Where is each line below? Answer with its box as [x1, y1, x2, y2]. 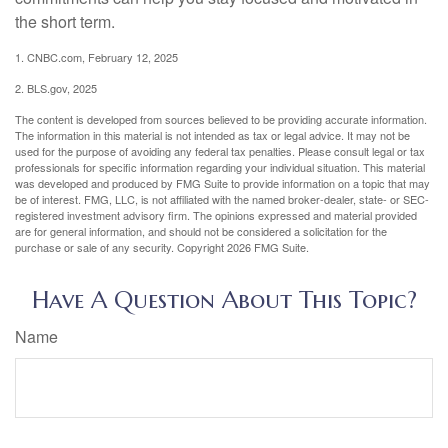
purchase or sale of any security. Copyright [15, 239, 227, 256]
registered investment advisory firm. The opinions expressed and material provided [15, 207, 417, 224]
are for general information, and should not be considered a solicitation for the [15, 223, 387, 240]
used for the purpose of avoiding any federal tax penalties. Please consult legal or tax [15, 143, 425, 160]
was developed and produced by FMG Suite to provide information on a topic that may [15, 175, 430, 192]
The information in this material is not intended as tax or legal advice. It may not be [15, 127, 410, 144]
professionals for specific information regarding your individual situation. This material [15, 159, 425, 176]
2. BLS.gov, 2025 [15, 80, 97, 97]
